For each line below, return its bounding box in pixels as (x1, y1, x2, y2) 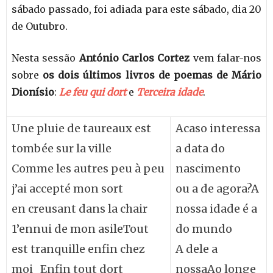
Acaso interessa (175, 121, 260, 135)
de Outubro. (12, 20, 68, 32)
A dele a (175, 242, 218, 256)
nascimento (175, 161, 241, 175)
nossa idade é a (175, 202, 257, 216)
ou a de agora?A (175, 182, 259, 196)
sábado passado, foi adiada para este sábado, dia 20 (12, 3, 261, 15)
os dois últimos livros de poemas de (43, 69, 228, 81)
